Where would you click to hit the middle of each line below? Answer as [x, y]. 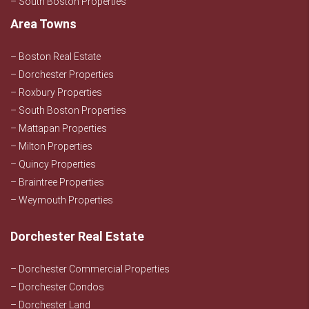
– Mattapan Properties [59, 128]
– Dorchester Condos [57, 287]
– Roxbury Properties [56, 92]
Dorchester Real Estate [77, 236]
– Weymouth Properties [62, 200]
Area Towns [43, 24]
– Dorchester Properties [62, 74]
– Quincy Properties [53, 164]
